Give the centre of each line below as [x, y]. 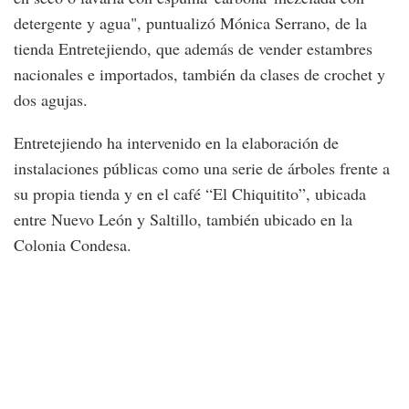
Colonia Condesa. [73, 245]
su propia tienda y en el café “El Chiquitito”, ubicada [190, 194]
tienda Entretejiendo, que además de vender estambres [193, 48]
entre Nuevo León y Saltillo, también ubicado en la [183, 219]
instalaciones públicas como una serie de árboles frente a [202, 168]
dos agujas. [51, 100]
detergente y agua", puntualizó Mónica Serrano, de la [190, 23]
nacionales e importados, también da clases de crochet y [199, 74]
